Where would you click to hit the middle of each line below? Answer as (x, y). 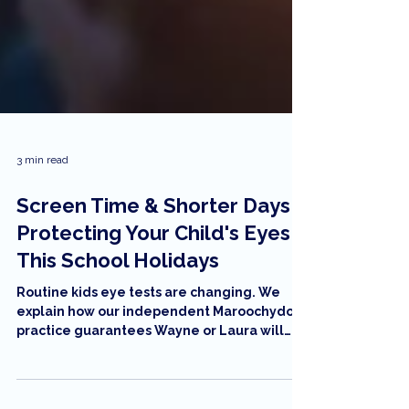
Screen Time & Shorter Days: (157, 253)
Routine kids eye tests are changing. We (148, 340)
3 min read (42, 208)
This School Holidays (118, 308)
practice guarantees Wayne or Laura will (150, 378)
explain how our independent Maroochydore (163, 359)
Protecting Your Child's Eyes (153, 281)
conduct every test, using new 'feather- (147, 398)
